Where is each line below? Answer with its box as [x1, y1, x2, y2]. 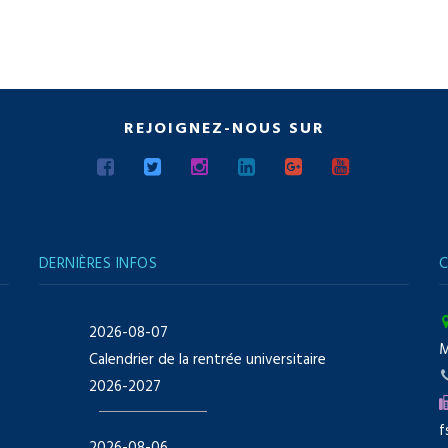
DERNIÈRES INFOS [38, 251, 158, 276]
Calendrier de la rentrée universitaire [88, 347, 326, 372]
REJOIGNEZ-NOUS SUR [123, 116, 325, 143]
